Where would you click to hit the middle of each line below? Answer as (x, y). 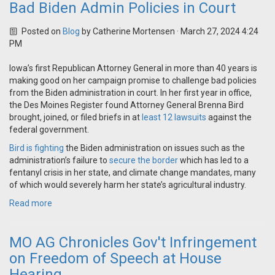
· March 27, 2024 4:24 (216, 32)
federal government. (49, 130)
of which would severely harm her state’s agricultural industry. (128, 185)
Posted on (41, 32)
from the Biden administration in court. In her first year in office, (130, 93)
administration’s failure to (59, 161)
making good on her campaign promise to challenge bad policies (133, 81)
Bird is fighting (37, 148)
